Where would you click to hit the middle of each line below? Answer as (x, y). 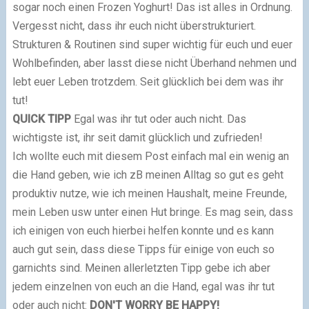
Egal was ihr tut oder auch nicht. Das (160, 119)
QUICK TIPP (41, 119)
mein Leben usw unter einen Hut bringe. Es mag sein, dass (152, 212)
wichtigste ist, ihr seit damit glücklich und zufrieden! (137, 137)
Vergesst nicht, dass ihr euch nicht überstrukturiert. (134, 26)
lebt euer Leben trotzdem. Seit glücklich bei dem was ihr (148, 81)
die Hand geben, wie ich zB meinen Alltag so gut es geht (148, 175)
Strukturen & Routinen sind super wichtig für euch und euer (152, 44)
